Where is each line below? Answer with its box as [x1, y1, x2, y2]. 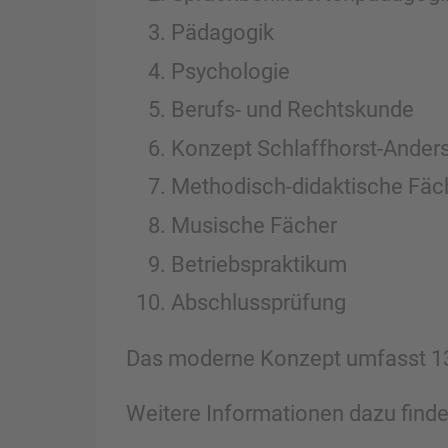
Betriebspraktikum [170, 250, 347, 277]
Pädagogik [170, 18, 274, 45]
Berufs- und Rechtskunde [170, 96, 414, 123]
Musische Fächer [170, 211, 337, 238]
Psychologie [170, 57, 290, 84]
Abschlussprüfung [170, 289, 346, 316]
